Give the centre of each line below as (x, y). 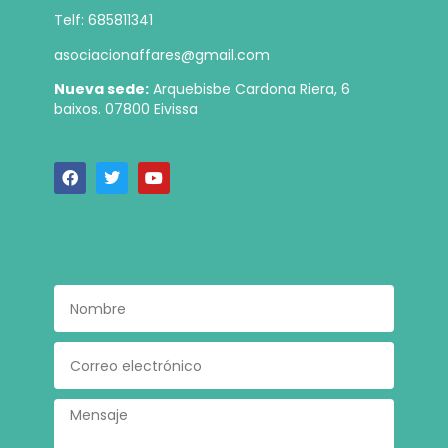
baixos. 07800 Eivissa (125, 109)
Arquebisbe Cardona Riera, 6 (251, 89)
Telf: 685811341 (103, 20)
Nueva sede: (101, 89)
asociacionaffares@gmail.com (161, 54)
